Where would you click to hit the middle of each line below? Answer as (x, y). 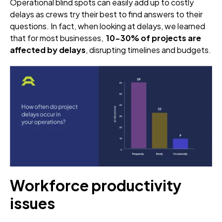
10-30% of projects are (154, 38)
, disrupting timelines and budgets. (148, 50)
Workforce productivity (96, 186)
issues (32, 203)
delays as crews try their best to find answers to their (106, 14)
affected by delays (48, 50)
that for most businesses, (58, 38)
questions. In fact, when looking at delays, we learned (108, 26)
